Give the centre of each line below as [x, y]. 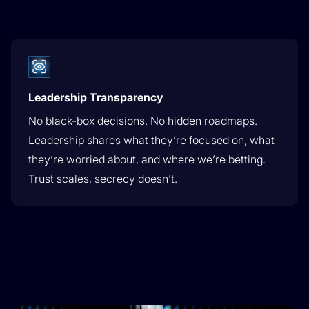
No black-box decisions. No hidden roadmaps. [143, 120]
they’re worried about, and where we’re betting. [147, 159]
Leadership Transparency [96, 97]
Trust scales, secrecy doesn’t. [103, 178]
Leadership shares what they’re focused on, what [151, 140]
